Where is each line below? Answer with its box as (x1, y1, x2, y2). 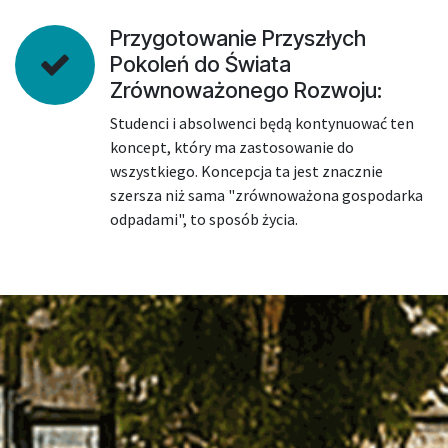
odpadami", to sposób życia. (110, 209, 301, 229)
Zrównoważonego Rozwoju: (110, 77, 382, 103)
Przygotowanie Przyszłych (110, 25, 366, 51)
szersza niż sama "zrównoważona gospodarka (110, 185, 423, 205)
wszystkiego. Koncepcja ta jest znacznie (110, 161, 383, 181)
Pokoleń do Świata (110, 51, 291, 77)
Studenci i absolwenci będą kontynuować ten (110, 113, 414, 133)
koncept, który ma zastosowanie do (110, 137, 354, 157)
